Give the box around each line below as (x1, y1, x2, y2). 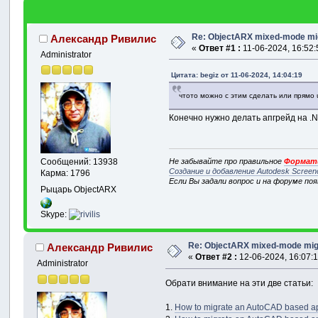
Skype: (40, 209, 70, 220)
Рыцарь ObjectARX (40, 184, 117, 194)
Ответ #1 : (199, 43, 241, 53)
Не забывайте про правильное (169, 157, 285, 166)
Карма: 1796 (40, 168, 91, 179)
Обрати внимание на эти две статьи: (165, 278, 314, 289)
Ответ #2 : (195, 252, 238, 263)
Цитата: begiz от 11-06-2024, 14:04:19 (171, 70, 303, 79)
